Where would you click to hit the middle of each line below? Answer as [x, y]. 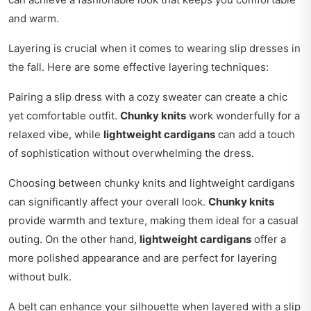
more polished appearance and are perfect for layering [143, 258]
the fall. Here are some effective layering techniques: [138, 67]
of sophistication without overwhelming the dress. [131, 153]
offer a [269, 239]
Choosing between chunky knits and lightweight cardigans [152, 183]
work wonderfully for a [243, 115]
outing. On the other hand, [74, 239]
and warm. [34, 18]
